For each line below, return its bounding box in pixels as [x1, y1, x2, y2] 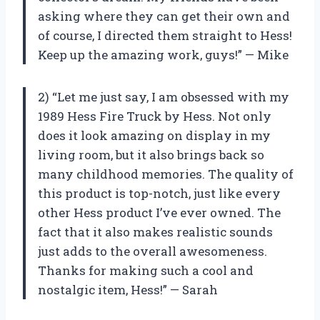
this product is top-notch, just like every [38, 184, 281, 201]
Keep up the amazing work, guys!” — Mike [38, 46, 289, 63]
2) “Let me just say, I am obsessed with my [38, 88, 289, 105]
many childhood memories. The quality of [38, 165, 294, 182]
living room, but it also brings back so [38, 146, 264, 163]
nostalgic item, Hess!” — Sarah [38, 281, 218, 298]
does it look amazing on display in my [38, 126, 271, 144]
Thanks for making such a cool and [38, 261, 254, 279]
